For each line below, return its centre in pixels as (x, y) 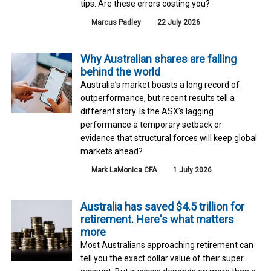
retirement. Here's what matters (157, 219)
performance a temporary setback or (151, 124)
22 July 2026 (178, 22)
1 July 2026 (191, 170)
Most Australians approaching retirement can (167, 245)
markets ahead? (111, 151)
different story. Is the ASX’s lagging (147, 111)
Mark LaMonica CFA (124, 170)
